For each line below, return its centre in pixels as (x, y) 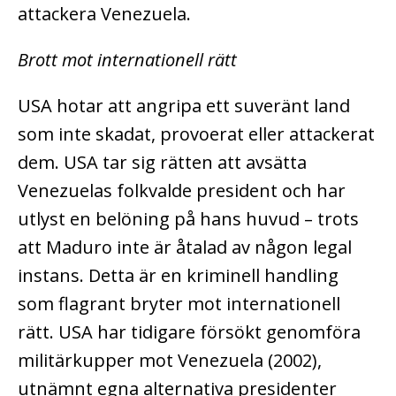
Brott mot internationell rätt (127, 59)
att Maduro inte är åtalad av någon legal (185, 247)
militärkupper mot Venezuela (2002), (170, 360)
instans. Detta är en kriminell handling (178, 275)
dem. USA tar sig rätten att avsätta (162, 162)
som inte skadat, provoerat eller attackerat (196, 133)
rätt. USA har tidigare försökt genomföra (189, 331)
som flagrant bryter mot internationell (179, 303)
